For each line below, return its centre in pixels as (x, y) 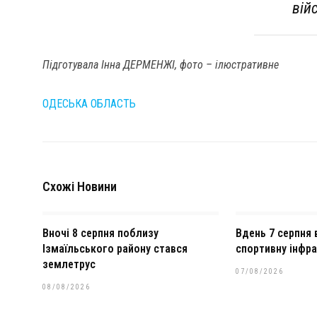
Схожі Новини (80, 186)
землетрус (69, 264)
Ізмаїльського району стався (115, 249)
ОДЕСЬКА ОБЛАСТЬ (89, 104)
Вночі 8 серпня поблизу (100, 233)
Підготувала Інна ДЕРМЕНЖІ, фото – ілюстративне (161, 65)
